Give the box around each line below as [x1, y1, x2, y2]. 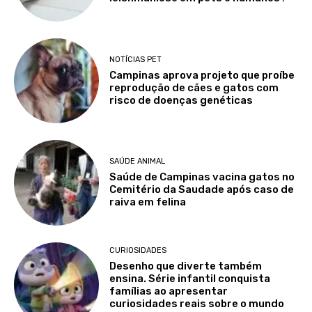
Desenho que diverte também [109, 260, 263, 273]
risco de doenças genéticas [109, 93, 253, 107]
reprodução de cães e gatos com [109, 81, 279, 94]
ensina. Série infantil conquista [109, 272, 271, 286]
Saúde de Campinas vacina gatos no [109, 171, 295, 184]
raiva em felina [109, 196, 187, 209]
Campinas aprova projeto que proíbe [109, 68, 295, 81]
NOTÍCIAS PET [109, 54, 162, 64]
